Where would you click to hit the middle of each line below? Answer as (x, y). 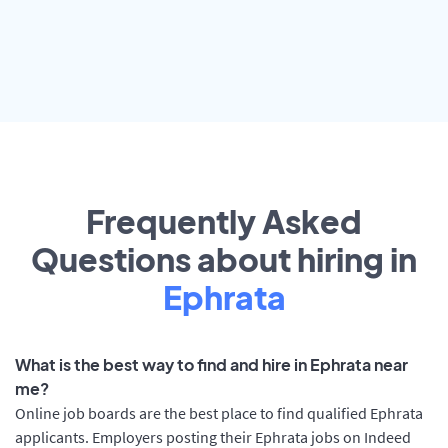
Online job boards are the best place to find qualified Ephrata (219, 413)
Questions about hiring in (224, 259)
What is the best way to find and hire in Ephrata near (211, 365)
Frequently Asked (224, 221)
